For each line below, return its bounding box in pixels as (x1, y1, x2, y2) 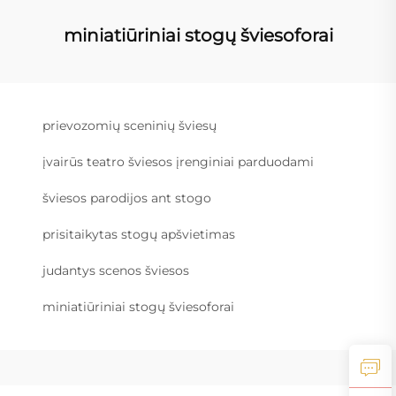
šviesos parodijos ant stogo (42, 189, 211, 206)
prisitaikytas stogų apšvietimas (42, 225, 235, 242)
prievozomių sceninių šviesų (42, 117, 217, 133)
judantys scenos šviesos (42, 262, 189, 278)
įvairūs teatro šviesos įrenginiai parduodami (42, 153, 314, 170)
